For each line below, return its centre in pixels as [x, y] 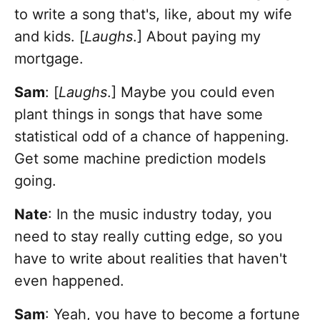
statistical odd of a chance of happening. [152, 137]
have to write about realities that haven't [151, 259]
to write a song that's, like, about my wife [153, 15]
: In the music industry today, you [160, 215]
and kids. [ [49, 37]
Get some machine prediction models [140, 159]
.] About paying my [197, 37]
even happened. [69, 281]
